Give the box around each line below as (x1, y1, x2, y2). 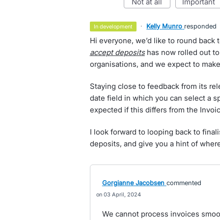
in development (95, 23, 133, 30)
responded (184, 22, 217, 30)
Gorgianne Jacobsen (102, 179, 165, 187)
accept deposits (89, 48, 145, 57)
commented (166, 179, 201, 187)
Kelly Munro (146, 22, 183, 30)
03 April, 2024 (103, 191, 141, 198)
